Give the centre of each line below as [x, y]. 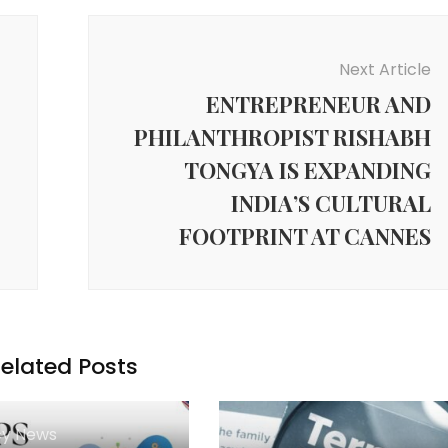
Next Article [384, 69]
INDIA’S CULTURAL [330, 202]
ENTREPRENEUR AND [318, 103]
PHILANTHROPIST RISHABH [282, 136]
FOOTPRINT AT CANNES [304, 235]
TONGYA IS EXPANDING [307, 169]
